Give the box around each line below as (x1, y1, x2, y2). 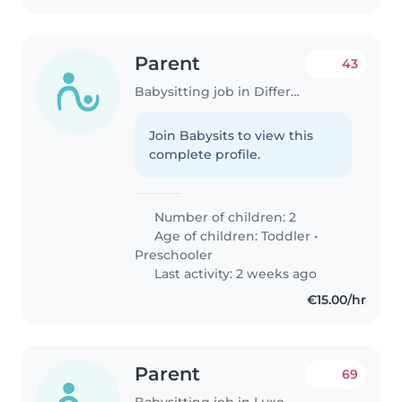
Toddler (261, 227, 311, 244)
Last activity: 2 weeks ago (151, 265, 318, 282)
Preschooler (135, 246, 214, 263)
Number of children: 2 (151, 208, 297, 225)
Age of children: (151, 227, 262, 244)
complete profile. (149, 145, 261, 162)
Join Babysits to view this (149, 127, 314, 144)
